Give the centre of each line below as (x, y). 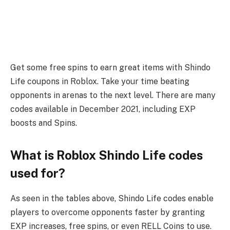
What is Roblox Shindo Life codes (107, 155)
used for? (38, 173)
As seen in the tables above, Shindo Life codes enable (112, 198)
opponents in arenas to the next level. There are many (113, 95)
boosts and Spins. (44, 123)
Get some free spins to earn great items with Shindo (110, 67)
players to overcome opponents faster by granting (108, 212)
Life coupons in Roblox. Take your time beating (100, 81)
